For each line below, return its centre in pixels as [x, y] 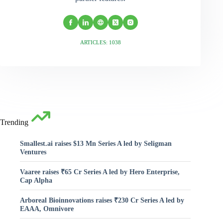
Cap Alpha [36, 180]
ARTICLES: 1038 [100, 42]
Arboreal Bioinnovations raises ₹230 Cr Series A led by [102, 200]
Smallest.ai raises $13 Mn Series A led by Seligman [96, 143]
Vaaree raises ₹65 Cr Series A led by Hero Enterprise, [100, 171]
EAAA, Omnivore [47, 208]
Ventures [33, 152]
